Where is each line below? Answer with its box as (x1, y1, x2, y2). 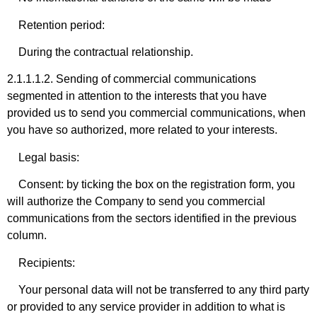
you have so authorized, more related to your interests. (7, 124, 277, 137)
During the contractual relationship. (7, 45, 193, 58)
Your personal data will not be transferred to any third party (7, 283, 309, 296)
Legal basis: (7, 151, 79, 163)
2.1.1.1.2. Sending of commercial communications (7, 73, 256, 86)
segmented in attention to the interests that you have (7, 90, 267, 103)
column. (7, 229, 47, 242)
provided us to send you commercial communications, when (7, 107, 306, 120)
